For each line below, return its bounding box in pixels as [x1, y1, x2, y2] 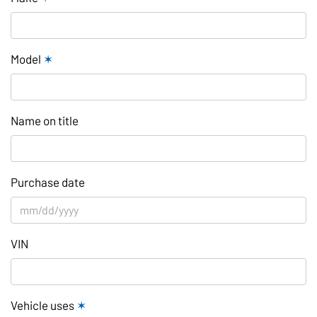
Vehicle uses [11, 297, 76, 312]
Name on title [11, 113, 79, 127]
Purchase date [11, 174, 85, 189]
